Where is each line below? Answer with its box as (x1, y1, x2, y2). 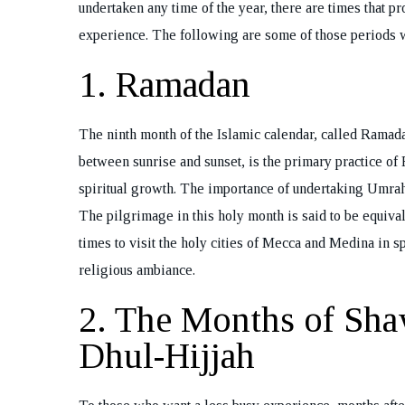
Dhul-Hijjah (79, 335, 255, 377)
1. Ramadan (79, 64, 250, 106)
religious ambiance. (79, 262, 195, 278)
